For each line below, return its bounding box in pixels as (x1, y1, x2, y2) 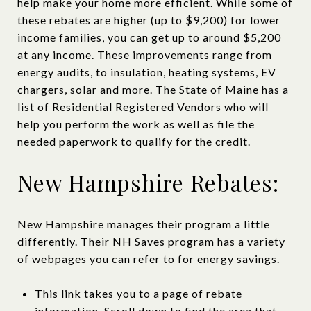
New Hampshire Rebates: (17, 167, 279, 197)
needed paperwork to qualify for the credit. (17, 134, 253, 148)
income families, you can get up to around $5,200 (17, 30, 281, 44)
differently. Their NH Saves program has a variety (17, 234, 285, 248)
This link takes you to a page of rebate (34, 286, 242, 300)
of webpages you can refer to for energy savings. (17, 251, 280, 265)
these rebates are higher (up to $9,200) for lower (17, 12, 280, 26)
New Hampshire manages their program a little (17, 217, 270, 230)
